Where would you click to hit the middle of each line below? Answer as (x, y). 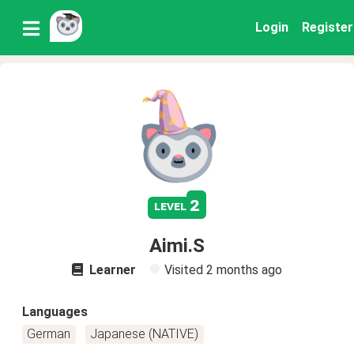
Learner (111, 270)
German (49, 334)
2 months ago (244, 270)
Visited (185, 270)
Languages (55, 312)
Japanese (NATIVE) (145, 334)
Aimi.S (177, 246)
